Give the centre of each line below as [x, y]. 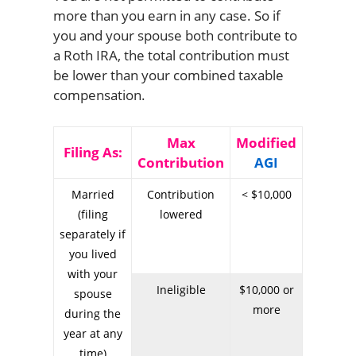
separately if [93, 234]
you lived [93, 254]
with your [93, 274]
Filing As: [93, 153]
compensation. [99, 95]
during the [93, 314]
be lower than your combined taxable [168, 75]
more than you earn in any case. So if [166, 16]
